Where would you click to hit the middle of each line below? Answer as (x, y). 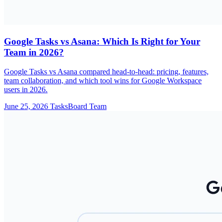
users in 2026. (26, 89)
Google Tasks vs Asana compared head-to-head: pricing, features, (106, 71)
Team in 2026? (34, 52)
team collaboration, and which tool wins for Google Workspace (103, 80)
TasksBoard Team (78, 106)
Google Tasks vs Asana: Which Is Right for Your (102, 41)
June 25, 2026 (26, 106)
